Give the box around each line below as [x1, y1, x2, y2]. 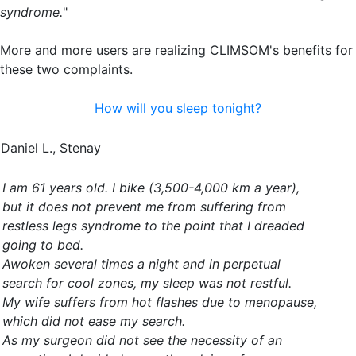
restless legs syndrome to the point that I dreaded [2, 218, 304, 234]
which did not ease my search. [2, 313, 185, 329]
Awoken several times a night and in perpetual [2, 256, 281, 272]
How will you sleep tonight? [95, 100, 261, 116]
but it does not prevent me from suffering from [2, 199, 286, 215]
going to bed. [2, 237, 83, 253]
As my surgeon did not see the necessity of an [2, 332, 282, 348]
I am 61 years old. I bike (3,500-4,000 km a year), [2, 180, 300, 195]
